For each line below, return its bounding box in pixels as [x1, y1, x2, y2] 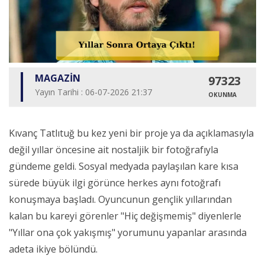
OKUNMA [208, 91, 237, 99]
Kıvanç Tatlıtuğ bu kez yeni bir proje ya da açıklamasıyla [9, 127, 254, 140]
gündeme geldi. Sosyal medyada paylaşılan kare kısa [9, 160, 238, 173]
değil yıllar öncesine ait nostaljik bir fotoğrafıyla [9, 143, 218, 157]
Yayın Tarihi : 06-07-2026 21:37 [35, 86, 152, 98]
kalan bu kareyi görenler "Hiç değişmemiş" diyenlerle [9, 209, 241, 223]
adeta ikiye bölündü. [9, 243, 98, 256]
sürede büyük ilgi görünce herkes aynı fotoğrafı [9, 176, 221, 190]
